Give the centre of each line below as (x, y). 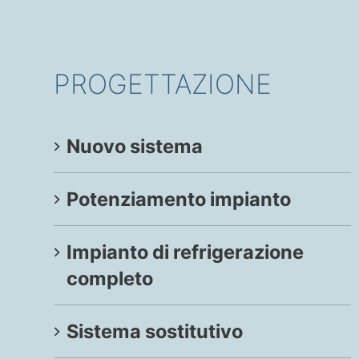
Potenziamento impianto (179, 200)
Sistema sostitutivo (155, 332)
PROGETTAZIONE (163, 84)
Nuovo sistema (135, 147)
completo (110, 279)
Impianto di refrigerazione (186, 252)
